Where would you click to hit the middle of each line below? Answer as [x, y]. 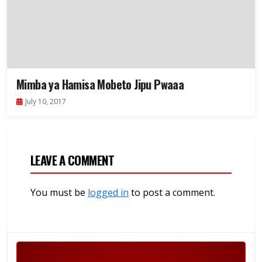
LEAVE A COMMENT [73, 160]
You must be [59, 193]
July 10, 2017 [46, 102]
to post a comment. [172, 193]
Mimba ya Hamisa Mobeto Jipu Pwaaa [100, 85]
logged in [108, 193]
